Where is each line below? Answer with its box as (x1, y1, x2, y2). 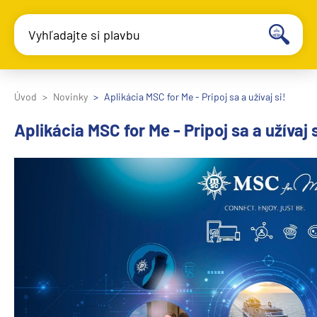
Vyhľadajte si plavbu (28, 27, 140, 42)
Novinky (53, 91, 88, 103)
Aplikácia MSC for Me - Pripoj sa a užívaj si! (104, 91, 285, 103)
